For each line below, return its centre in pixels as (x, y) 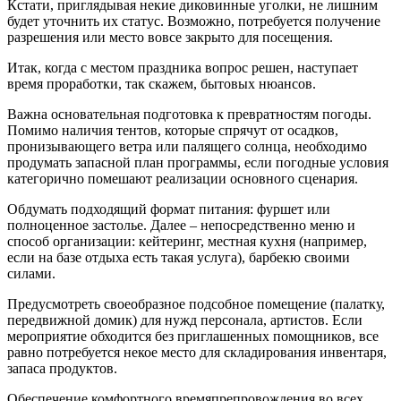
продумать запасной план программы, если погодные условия (198, 163)
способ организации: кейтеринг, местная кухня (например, (187, 242)
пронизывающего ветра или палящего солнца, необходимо (187, 147)
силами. (31, 274)
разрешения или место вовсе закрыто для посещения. (170, 38)
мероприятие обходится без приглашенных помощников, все (193, 337)
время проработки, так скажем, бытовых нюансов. (162, 84)
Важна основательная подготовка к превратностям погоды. (189, 115)
